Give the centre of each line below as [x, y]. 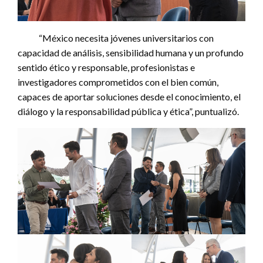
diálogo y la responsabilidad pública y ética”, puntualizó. [128, 112]
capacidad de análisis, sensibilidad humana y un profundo [131, 53]
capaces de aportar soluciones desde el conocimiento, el [129, 97]
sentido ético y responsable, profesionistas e [106, 68]
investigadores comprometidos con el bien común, [118, 82]
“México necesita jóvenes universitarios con [116, 38]
